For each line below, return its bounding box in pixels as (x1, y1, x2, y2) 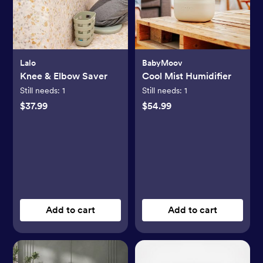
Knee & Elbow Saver (20, 70, 108, 82)
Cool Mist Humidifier (142, 70, 231, 82)
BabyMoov (142, 58, 183, 68)
